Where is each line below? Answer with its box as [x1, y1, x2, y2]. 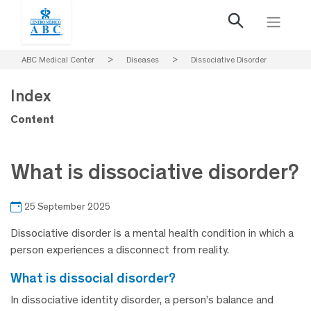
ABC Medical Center [22, 55, 94, 65]
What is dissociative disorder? [10, 158, 299, 185]
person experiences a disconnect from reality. [10, 243, 229, 257]
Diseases [126, 55, 159, 65]
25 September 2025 [24, 201, 110, 213]
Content [10, 112, 54, 126]
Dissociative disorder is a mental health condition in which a [10, 226, 294, 240]
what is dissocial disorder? [22, 269, 176, 287]
